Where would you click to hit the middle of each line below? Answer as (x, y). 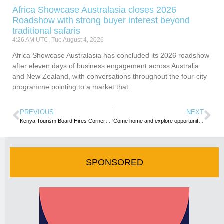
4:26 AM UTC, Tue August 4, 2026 (58, 40)
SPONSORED (114, 162)
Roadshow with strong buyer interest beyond (101, 20)
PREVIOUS (37, 112)
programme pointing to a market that (70, 87)
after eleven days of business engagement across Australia (106, 66)
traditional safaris (46, 31)
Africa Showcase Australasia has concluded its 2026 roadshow (111, 55)
